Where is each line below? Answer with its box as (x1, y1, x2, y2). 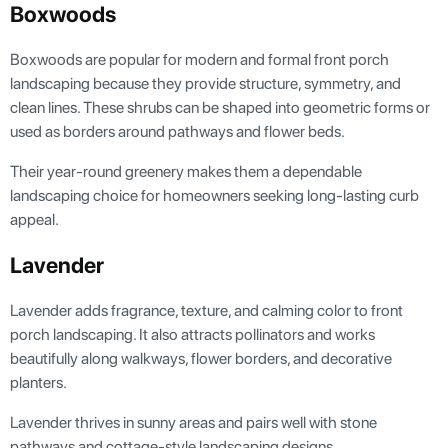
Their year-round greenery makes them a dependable (10, 161, 362, 181)
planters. (10, 372, 67, 392)
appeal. (10, 209, 59, 229)
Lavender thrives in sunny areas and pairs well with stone (10, 412, 377, 432)
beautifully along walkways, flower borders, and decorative (10, 348, 392, 368)
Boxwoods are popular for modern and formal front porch (10, 49, 389, 69)
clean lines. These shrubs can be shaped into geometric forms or (10, 97, 430, 117)
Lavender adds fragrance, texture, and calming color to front (10, 300, 403, 320)
